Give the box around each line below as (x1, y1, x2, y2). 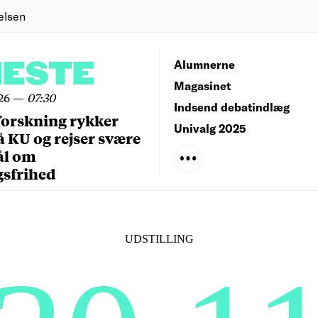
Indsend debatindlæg (174, 100, 290, 114)
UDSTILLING (124, 233, 194, 245)
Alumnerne (174, 57, 235, 71)
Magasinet (174, 79, 231, 92)
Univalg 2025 (174, 121, 246, 135)
